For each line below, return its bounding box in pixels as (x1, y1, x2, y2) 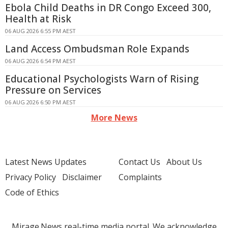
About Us (166, 156, 202, 167)
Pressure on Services (5, 83, 101, 97)
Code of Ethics (5, 187, 59, 198)
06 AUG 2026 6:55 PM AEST (5, 27, 76, 35)
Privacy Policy (5, 172, 56, 183)
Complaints (119, 172, 162, 183)
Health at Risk (5, 12, 71, 25)
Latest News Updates (5, 156, 87, 167)
